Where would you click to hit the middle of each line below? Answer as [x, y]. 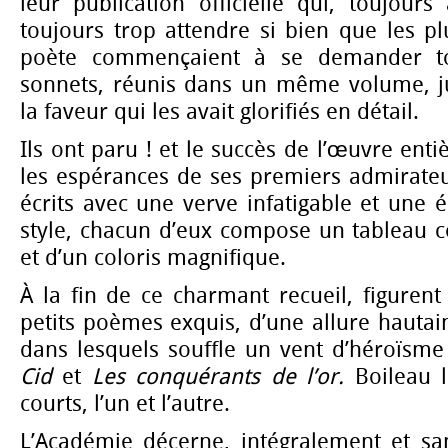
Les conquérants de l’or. [218, 376]
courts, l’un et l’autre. [125, 403]
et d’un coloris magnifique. [153, 257]
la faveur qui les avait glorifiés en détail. [219, 111]
